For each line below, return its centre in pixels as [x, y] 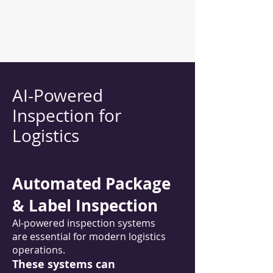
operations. [39, 250]
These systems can [64, 264]
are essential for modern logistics [89, 236]
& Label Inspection [85, 205]
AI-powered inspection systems [84, 223]
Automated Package [91, 183]
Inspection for [67, 115]
